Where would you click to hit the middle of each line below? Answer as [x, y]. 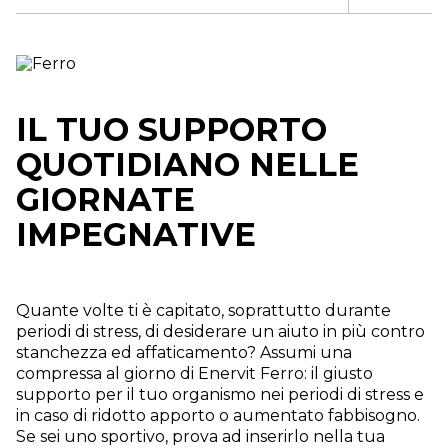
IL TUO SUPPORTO [171, 129]
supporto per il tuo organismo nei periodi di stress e [220, 394]
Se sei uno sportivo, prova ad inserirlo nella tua [200, 436]
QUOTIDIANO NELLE [187, 164]
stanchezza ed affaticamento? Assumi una [184, 352]
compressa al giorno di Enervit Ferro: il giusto [194, 373]
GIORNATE [105, 199]
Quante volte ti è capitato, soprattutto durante [203, 310]
